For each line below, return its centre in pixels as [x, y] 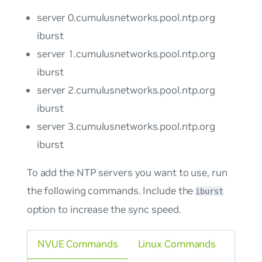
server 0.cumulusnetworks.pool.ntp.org [126, 18]
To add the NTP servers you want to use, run [127, 173]
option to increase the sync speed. [104, 210]
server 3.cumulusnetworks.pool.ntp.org [126, 127]
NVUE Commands [77, 244]
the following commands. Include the [111, 191]
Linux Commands [177, 244]
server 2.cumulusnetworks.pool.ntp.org [126, 90]
